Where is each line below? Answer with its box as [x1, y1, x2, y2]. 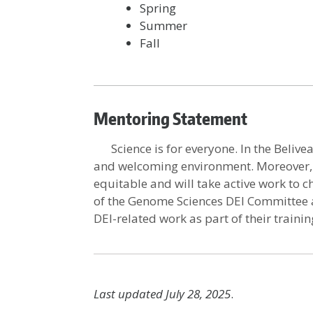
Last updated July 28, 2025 [94, 286, 231, 302]
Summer [139, 17, 187, 34]
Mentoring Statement [94, 108, 248, 129]
